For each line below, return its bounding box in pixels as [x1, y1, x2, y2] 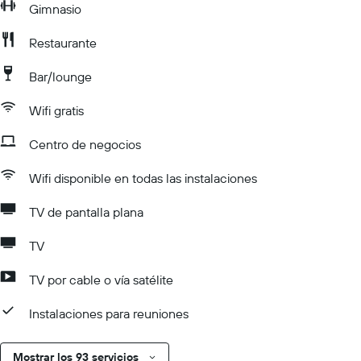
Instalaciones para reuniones [29, 305, 189, 322]
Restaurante [29, 35, 97, 51]
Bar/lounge [29, 68, 92, 85]
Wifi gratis [29, 102, 84, 118]
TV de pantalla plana [29, 204, 143, 220]
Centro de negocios [29, 136, 141, 152]
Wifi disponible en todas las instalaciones [29, 170, 257, 186]
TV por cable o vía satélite [29, 272, 173, 288]
